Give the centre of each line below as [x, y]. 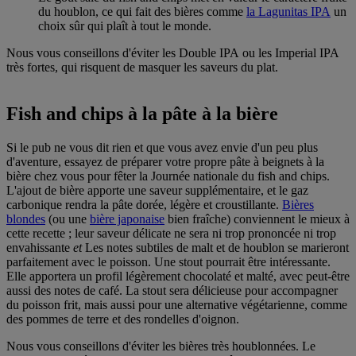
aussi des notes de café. [66, 291]
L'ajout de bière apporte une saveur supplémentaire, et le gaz [157, 191]
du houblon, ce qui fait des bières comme [142, 12]
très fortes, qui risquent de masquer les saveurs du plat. [142, 68]
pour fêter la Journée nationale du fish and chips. [209, 176]
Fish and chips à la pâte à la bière [142, 114]
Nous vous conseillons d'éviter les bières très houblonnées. [154, 346]
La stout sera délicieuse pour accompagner [232, 291]
